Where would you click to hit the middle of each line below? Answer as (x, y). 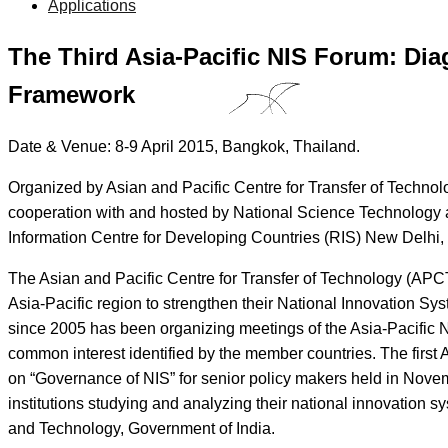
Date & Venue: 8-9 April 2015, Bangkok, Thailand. (184, 146)
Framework (71, 94)
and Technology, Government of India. (141, 428)
